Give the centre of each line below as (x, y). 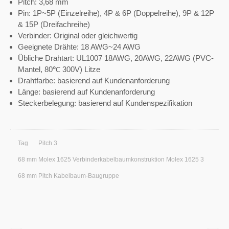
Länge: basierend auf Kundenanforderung (86, 92)
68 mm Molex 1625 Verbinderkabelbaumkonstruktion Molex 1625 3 (111, 160)
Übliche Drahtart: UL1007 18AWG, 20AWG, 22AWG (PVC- (116, 58)
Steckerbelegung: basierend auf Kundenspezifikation (105, 103)
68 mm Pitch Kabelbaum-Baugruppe (68, 176)
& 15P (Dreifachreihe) (54, 25)
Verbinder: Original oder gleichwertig (78, 36)
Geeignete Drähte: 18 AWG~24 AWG (79, 47)
